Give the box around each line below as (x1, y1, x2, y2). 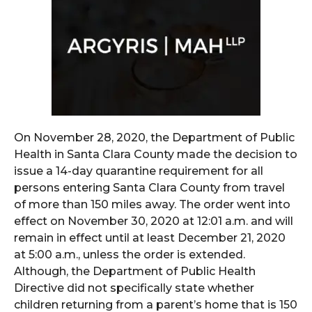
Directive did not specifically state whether (14, 281, 254, 295)
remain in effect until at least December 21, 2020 (14, 231, 286, 244)
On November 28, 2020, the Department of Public (14, 131, 295, 144)
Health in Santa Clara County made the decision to (14, 148, 297, 161)
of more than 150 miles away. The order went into (14, 198, 290, 211)
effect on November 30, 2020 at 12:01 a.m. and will (14, 214, 293, 228)
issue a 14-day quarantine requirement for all (14, 164, 263, 178)
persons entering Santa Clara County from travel (14, 181, 285, 194)
